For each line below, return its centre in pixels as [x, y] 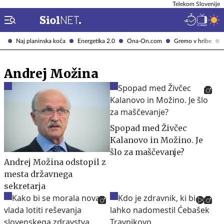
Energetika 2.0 [96, 41]
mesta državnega [38, 174]
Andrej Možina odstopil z [55, 162]
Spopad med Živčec [148, 128]
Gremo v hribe [193, 41]
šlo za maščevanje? [147, 152]
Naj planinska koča [41, 41]
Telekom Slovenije [196, 4]
